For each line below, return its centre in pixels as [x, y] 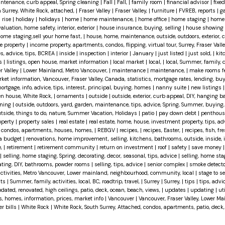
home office [153, 19]
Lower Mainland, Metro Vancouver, [66, 71]
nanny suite [172, 88]
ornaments [71, 96]
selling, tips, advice [119, 164]
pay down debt [178, 113]
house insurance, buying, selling [141, 28]
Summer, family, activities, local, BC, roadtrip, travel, [75, 182]
